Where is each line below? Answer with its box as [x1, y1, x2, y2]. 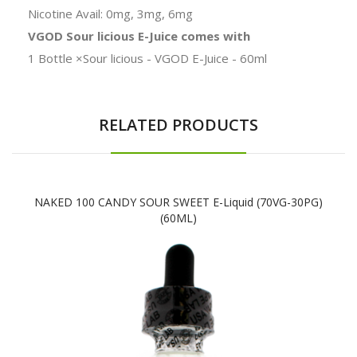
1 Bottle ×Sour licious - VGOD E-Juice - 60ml [28, 49, 267, 66]
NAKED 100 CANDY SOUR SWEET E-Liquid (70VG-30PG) [34, 194, 323, 210]
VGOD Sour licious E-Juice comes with [28, 27, 250, 44]
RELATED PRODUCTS [99, 113, 258, 135]
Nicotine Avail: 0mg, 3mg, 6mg [28, 5, 193, 22]
